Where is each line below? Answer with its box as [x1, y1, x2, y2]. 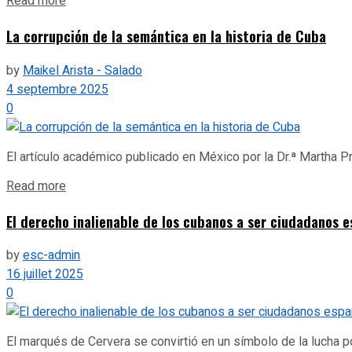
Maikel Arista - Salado [23, 60, 142, 80]
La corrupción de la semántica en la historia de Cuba [6, 25, 326, 47]
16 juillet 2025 [6, 265, 83, 284]
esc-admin [23, 246, 80, 266]
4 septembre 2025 [6, 79, 108, 99]
